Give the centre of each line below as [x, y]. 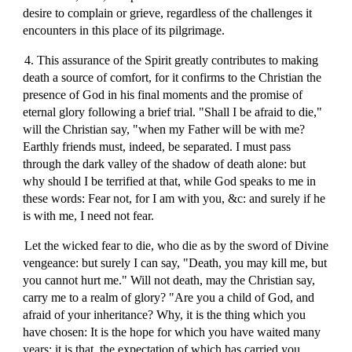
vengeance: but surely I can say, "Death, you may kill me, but [175, 263]
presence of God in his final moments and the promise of [163, 95]
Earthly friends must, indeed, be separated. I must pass [157, 147]
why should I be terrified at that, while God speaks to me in [170, 181]
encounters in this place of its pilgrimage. [124, 30]
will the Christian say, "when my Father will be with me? [164, 129]
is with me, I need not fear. [89, 216]
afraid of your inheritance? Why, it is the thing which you [165, 315]
